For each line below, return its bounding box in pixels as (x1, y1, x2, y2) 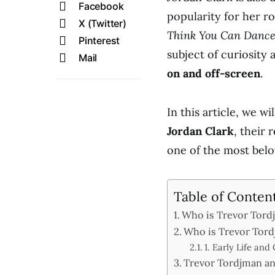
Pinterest (79, 34, 120, 47)
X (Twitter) (79, 17, 126, 29)
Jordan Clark (167, 124, 234, 138)
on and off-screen (167, 66, 260, 80)
